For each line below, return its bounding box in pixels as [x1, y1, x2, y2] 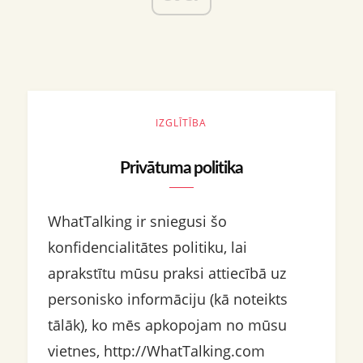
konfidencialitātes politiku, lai [47, 237, 247, 257]
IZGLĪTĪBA [156, 116, 207, 130]
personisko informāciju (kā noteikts [47, 289, 288, 309]
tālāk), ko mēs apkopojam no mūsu [47, 315, 287, 335]
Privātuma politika [119, 160, 244, 177]
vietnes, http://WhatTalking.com [47, 341, 265, 361]
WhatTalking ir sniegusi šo [47, 211, 227, 231]
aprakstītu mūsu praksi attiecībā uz [47, 263, 286, 283]
